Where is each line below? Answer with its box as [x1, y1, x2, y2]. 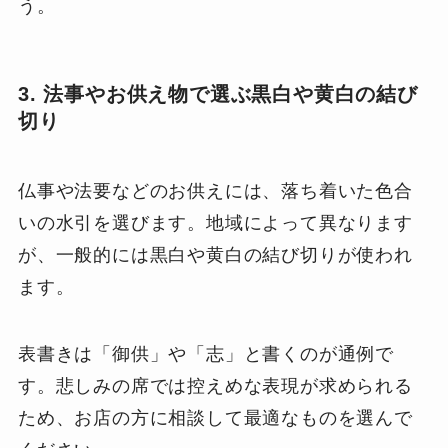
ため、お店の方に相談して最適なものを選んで [17, 408, 413, 429]
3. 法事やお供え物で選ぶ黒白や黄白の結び [17, 83, 418, 106]
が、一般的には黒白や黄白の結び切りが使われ [17, 244, 413, 265]
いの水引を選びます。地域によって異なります [17, 212, 413, 233]
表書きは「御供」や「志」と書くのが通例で [17, 344, 395, 365]
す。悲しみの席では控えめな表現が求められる [17, 376, 413, 397]
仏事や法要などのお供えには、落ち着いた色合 [17, 180, 413, 201]
